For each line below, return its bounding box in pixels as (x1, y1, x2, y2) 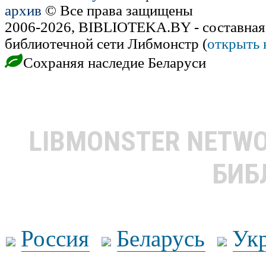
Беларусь (116, 226, 205, 252)
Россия (21, 226, 90, 252)
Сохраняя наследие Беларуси (20, 55, 206, 71)
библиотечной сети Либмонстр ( (5, 36, 207, 52)
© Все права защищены (42, 2, 193, 19)
